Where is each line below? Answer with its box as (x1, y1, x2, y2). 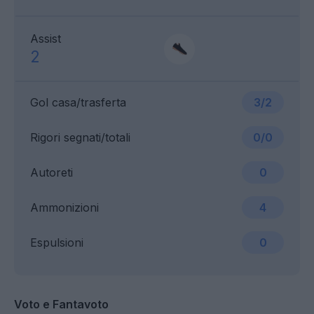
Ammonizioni (30, 200, 99, 215)
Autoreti (30, 165, 73, 180)
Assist (30, 32, 61, 46)
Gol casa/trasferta (30, 95, 126, 110)
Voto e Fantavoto (14, 297, 109, 312)
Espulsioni (30, 235, 83, 250)
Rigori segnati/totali (30, 130, 130, 145)
